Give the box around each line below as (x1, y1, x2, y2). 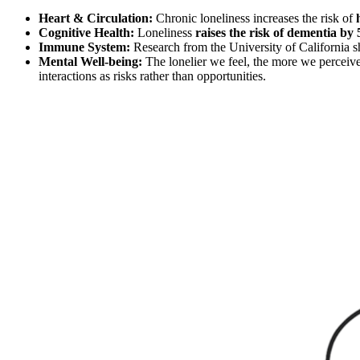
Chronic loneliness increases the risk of (153, 10, 356, 25)
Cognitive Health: (39, 25, 134, 39)
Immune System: (39, 39, 130, 54)
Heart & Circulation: (39, 10, 153, 25)
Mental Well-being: (39, 54, 142, 68)
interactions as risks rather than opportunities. (39, 68, 266, 83)
